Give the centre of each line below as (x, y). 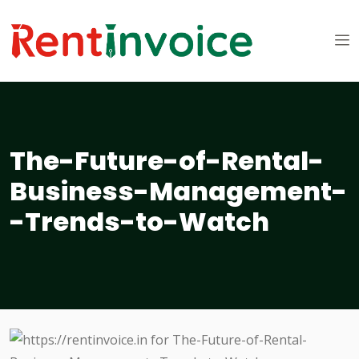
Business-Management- (178, 192)
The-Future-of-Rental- (167, 161)
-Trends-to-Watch (139, 222)
